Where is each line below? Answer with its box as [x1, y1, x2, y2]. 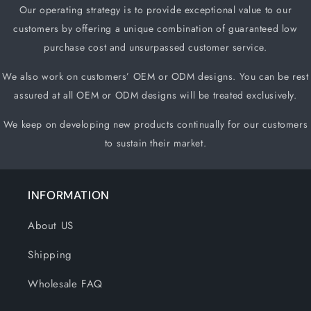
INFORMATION [28, 187, 110, 203]
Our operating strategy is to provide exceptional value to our [19, 3, 292, 17]
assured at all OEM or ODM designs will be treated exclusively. [14, 88, 297, 102]
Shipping [28, 247, 72, 262]
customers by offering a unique [13, 22, 154, 35]
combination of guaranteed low [157, 22, 298, 35]
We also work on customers [2, 69, 127, 83]
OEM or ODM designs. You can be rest [130, 69, 309, 83]
